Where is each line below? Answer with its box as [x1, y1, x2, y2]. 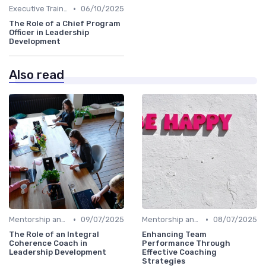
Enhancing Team [142, 230, 207, 239]
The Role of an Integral [9, 230, 99, 239]
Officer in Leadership [9, 28, 89, 37]
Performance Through [142, 239, 230, 248]
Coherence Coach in [9, 239, 87, 248]
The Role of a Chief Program [9, 19, 121, 28]
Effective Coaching [142, 248, 217, 257]
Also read [9, 68, 64, 83]
